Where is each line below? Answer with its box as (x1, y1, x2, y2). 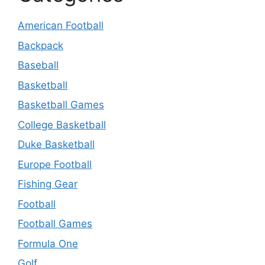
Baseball (18, 59, 59, 71)
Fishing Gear (18, 178, 77, 190)
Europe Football (18, 158, 92, 170)
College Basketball (18, 118, 106, 131)
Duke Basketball (18, 138, 95, 150)
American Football (18, 20, 104, 31)
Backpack (18, 39, 63, 51)
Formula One (18, 237, 78, 250)
